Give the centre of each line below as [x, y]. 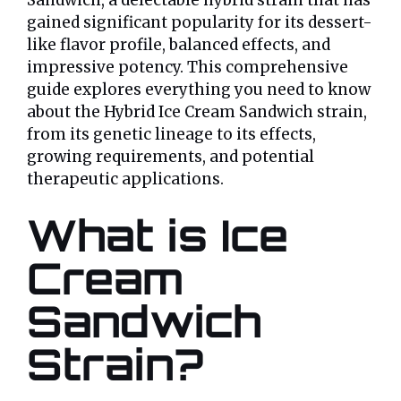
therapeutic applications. [125, 179]
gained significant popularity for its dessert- [200, 23]
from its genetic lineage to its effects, [171, 135]
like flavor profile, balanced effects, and [179, 45]
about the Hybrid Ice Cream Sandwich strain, [197, 112]
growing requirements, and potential [171, 157]
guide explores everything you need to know [199, 90]
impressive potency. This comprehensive [188, 68]
